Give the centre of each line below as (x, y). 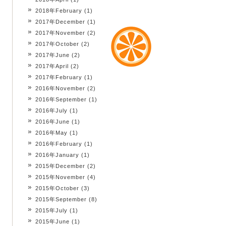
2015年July (51, 210)
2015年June (52, 221)
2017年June (52, 55)
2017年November (60, 33)
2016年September (61, 99)
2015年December (60, 166)
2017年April (52, 66)
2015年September (61, 199)
